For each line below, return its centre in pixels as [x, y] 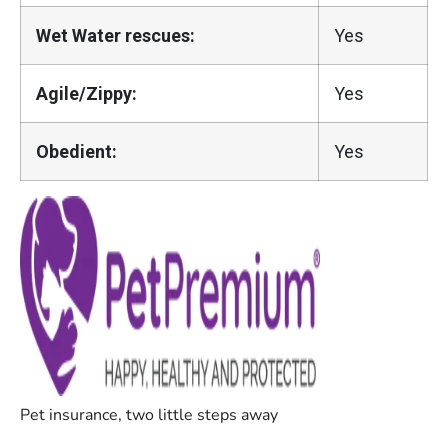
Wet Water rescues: [115, 35]
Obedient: [76, 151]
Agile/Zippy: [86, 93]
